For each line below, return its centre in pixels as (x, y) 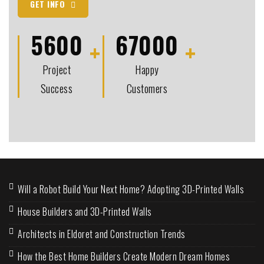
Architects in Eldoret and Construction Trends (102, 234)
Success (57, 88)
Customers (147, 88)
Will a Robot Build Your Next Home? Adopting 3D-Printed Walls (131, 189)
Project (57, 69)
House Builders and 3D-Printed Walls (85, 211)
